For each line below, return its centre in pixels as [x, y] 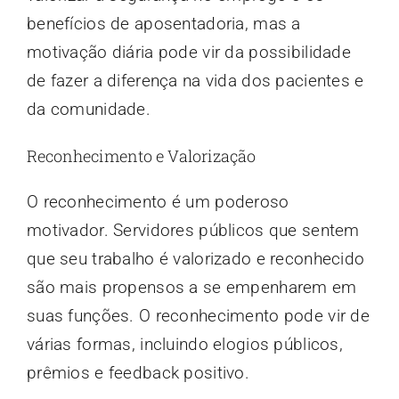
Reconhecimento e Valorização [141, 156]
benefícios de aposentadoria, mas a [163, 24]
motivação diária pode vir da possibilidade [188, 53]
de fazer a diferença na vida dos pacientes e [195, 81]
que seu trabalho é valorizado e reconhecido [195, 259]
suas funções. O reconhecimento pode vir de [198, 316]
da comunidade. [88, 110]
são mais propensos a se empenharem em [191, 288]
